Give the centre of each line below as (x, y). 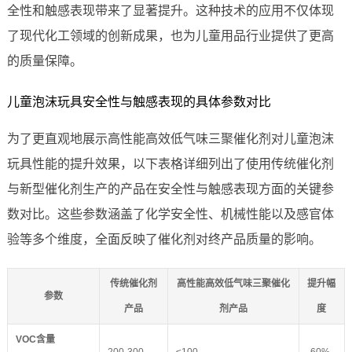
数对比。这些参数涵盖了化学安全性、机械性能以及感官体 (170, 214)
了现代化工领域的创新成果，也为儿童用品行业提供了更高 (170, 36)
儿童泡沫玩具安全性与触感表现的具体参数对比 (139, 102)
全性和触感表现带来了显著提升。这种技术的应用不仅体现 (170, 11)
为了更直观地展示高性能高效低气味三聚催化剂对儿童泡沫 (170, 139)
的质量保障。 (44, 61)
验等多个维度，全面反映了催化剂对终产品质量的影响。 (164, 240)
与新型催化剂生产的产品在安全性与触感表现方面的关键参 (170, 189)
